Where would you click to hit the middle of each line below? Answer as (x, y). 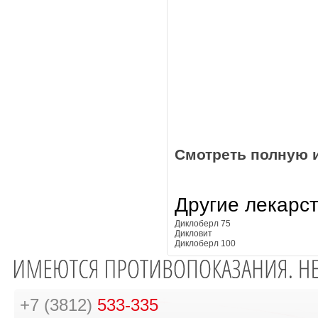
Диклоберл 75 (203, 224)
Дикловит (193, 234)
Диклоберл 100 (205, 244)
